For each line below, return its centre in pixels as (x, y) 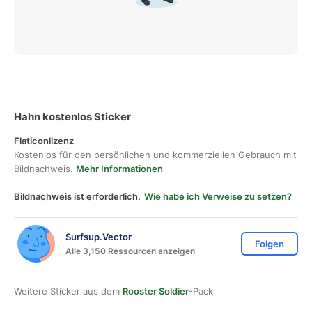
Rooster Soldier (156, 291)
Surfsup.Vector (99, 236)
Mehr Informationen (119, 169)
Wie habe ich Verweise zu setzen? (218, 196)
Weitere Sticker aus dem (68, 291)
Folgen (270, 244)
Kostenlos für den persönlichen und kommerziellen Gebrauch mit (155, 155)
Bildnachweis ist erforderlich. (77, 196)
